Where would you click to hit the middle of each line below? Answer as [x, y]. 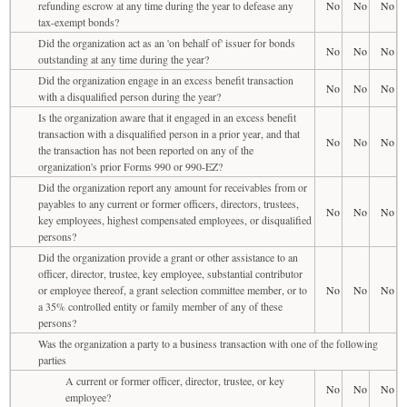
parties [52, 359]
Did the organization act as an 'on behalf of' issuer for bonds [167, 42]
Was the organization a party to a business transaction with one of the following [208, 343]
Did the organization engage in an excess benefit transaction [166, 79]
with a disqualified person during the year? [129, 96]
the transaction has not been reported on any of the [146, 149]
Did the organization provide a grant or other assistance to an [168, 257]
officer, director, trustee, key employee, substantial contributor [170, 273]
